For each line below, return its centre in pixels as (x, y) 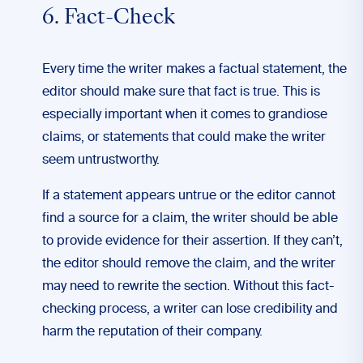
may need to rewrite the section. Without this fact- (188, 287)
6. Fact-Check (109, 19)
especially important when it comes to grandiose (185, 115)
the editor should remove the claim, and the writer (189, 264)
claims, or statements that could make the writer (184, 138)
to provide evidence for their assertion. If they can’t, (192, 241)
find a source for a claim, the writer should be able (190, 219)
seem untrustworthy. (101, 160)
